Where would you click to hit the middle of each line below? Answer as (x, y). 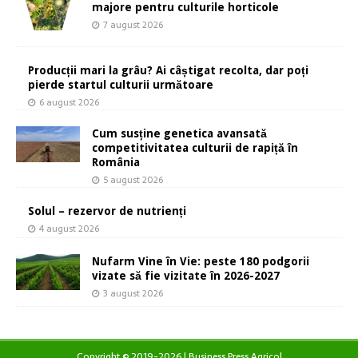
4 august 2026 (69, 229)
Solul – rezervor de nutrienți (107, 211)
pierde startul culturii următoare (121, 85)
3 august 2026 (133, 294)
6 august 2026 (69, 103)
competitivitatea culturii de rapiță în (195, 148)
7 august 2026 (133, 24)
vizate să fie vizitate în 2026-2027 (186, 276)
